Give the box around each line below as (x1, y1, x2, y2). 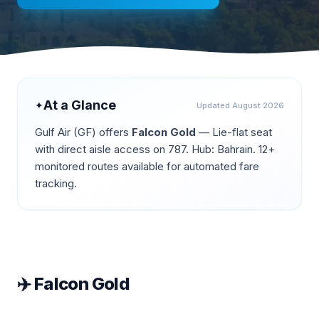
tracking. (35, 177, 77, 190)
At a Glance (43, 98, 116, 113)
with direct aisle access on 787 (35, 142, 186, 156)
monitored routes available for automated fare (35, 159, 259, 173)
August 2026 (232, 100, 284, 110)
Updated (197, 100, 232, 110)
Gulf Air (35, 125, 70, 139)
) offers (92, 125, 132, 139)
